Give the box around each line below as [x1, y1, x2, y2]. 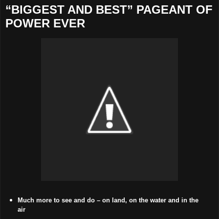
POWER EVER [5, 17, 85, 30]
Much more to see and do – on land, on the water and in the [17, 196, 198, 204]
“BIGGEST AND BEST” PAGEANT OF [5, 3, 213, 17]
